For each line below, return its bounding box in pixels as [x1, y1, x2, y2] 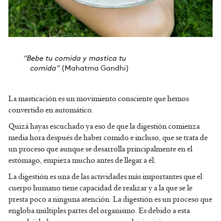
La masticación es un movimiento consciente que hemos [8, 94, 189, 104]
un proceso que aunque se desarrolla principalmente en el [8, 144, 192, 154]
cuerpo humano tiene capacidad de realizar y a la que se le [8, 183, 192, 193]
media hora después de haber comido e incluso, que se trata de [8, 133, 208, 143]
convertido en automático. [8, 105, 94, 115]
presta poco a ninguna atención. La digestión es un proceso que [8, 194, 212, 205]
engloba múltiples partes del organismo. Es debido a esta [8, 206, 190, 216]
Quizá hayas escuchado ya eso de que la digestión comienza [8, 121, 200, 132]
